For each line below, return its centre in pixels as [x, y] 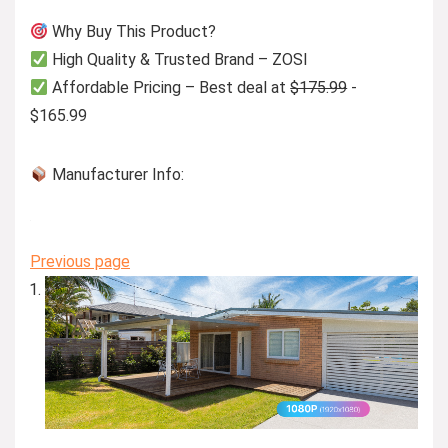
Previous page [80, 262]
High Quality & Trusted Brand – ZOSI [178, 60]
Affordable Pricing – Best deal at [169, 88]
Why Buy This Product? [132, 32]
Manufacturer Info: [116, 175]
